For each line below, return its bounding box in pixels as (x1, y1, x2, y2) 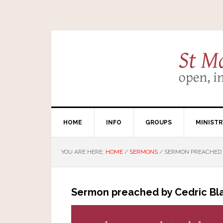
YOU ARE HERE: (61, 148, 106, 155)
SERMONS (129, 148, 158, 155)
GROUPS (145, 119, 172, 126)
